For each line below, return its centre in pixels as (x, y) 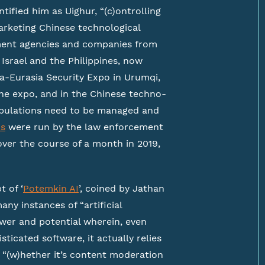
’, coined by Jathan (122, 188)
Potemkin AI (51, 188)
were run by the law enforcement (84, 127)
